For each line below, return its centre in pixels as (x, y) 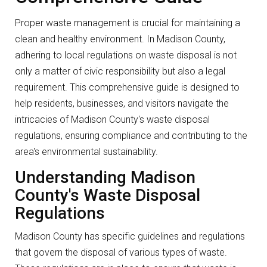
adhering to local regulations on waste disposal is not (126, 55)
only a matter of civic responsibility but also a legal (120, 72)
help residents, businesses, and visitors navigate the (122, 104)
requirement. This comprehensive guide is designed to (127, 88)
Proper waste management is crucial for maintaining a (128, 23)
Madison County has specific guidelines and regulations (130, 237)
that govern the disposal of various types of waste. (121, 253)
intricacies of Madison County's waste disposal (112, 120)
